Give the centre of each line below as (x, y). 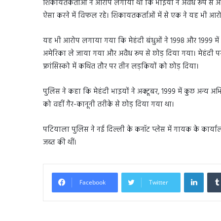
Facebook (92, 182)
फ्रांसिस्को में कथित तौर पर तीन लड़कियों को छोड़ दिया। (121, 66)
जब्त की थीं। (60, 142)
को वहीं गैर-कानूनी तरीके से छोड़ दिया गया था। (109, 104)
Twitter (159, 182)
